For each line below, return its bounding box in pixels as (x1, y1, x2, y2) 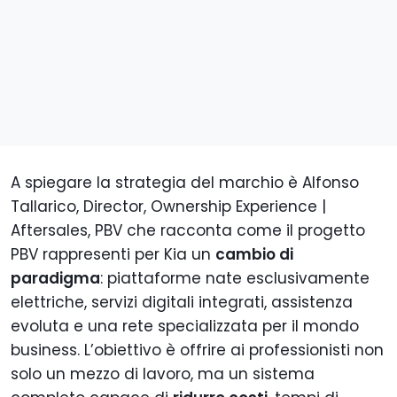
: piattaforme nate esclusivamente (100, 268, 370, 290)
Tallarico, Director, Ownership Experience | (11, 196, 326, 218)
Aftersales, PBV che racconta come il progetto (11, 220, 365, 242)
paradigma (11, 268, 100, 290)
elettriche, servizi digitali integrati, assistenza (11, 292, 353, 314)
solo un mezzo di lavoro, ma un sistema (11, 363, 315, 385)
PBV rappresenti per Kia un (11, 244, 215, 266)
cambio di (215, 244, 293, 266)
